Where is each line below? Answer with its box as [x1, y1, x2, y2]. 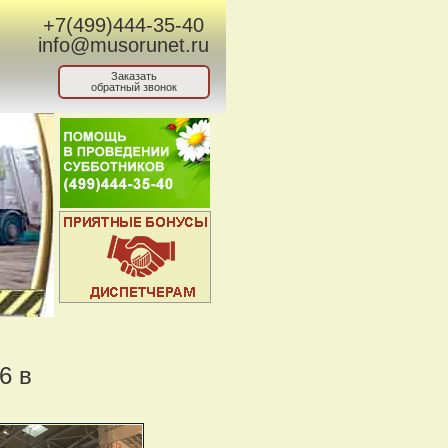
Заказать [110, 70, 157, 82]
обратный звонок [90, 81, 177, 93]
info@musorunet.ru [38, 34, 209, 56]
